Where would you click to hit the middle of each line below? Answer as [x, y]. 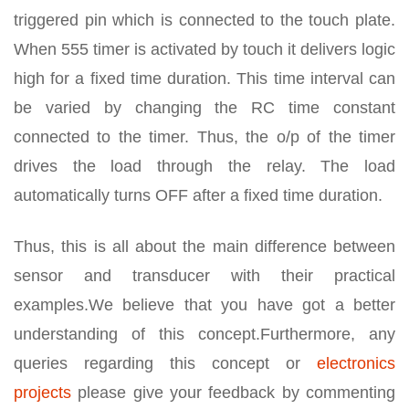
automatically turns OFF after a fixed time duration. [198, 196]
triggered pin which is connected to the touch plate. [204, 21]
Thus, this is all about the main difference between [204, 247]
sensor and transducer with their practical [204, 276]
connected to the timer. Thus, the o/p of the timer [204, 137]
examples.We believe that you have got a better [204, 305]
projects [42, 393]
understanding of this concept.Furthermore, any [204, 335]
